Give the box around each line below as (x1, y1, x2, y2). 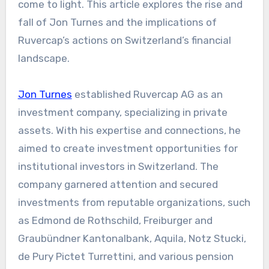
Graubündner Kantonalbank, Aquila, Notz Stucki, (17, 232, 246, 244)
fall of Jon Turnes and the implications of (17, 16, 217, 28)
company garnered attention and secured (17, 178, 218, 190)
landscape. (17, 52, 70, 64)
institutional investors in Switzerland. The (17, 160, 219, 172)
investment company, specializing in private (17, 106, 228, 118)
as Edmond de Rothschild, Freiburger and (17, 214, 213, 226)
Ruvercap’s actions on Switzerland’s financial (17, 34, 231, 46)
